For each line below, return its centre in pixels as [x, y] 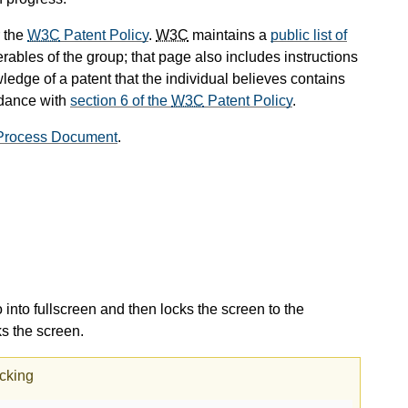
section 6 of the [121, 101]
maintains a [229, 36]
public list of [309, 36]
